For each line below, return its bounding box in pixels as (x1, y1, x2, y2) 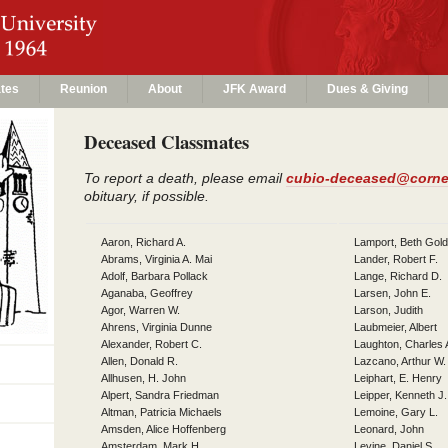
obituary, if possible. (84, 189, 209, 204)
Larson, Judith (354, 304, 423, 316)
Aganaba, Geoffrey (101, 287, 193, 299)
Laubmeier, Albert (354, 321, 437, 333)
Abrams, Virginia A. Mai (101, 253, 212, 265)
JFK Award (223, 82, 286, 96)
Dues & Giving (327, 82, 408, 96)
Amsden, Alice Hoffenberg (101, 423, 226, 435)
